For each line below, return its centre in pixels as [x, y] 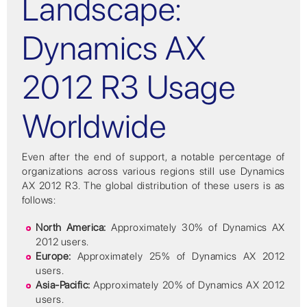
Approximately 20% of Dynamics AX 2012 [187, 285]
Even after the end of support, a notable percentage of [153, 157]
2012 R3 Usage [129, 87]
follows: [39, 200]
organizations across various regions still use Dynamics [153, 172]
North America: [71, 227]
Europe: [53, 256]
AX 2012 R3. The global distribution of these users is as [153, 186]
